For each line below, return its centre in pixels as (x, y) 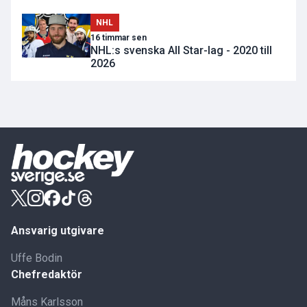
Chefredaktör (47, 274)
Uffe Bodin (37, 258)
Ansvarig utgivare (58, 230)
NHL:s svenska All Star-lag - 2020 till (181, 50)
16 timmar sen (119, 37)
